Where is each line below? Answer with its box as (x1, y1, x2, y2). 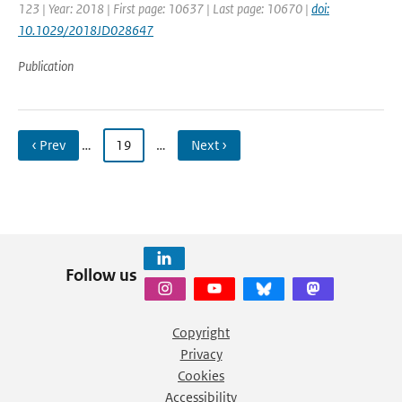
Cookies (178, 367, 224, 384)
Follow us (65, 264, 137, 285)
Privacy (179, 345, 223, 363)
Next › (191, 136, 227, 153)
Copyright (172, 324, 230, 341)
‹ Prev (31, 136, 66, 153)
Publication (18, 57, 74, 74)
